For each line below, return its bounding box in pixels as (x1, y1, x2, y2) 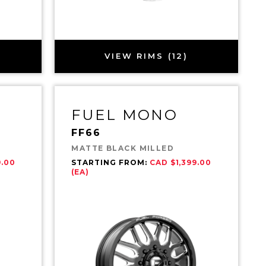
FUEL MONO (71, 106, 179, 123)
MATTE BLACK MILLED (71, 143, 175, 153)
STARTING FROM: (71, 157, 150, 167)
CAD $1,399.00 (149, 157, 212, 167)
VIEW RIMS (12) (104, 51, 189, 61)
